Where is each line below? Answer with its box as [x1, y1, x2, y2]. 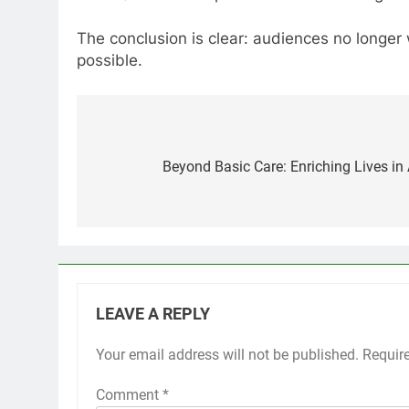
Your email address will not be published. [96, 345, 359, 363]
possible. [77, 51, 142, 70]
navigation [94, 157, 196, 184]
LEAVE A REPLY [96, 304, 210, 323]
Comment [96, 385, 163, 404]
